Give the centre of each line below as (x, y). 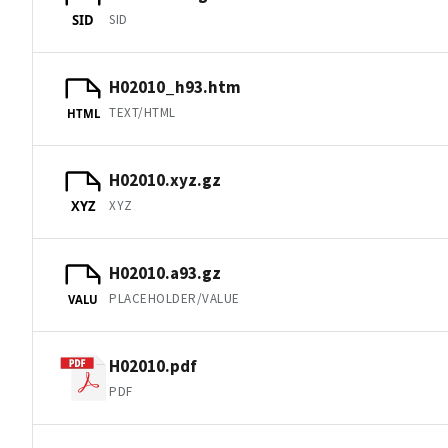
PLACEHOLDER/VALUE (174, 298)
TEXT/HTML (142, 112)
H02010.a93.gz (165, 272)
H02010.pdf (153, 365)
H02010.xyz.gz (165, 179)
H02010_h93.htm (175, 86)
